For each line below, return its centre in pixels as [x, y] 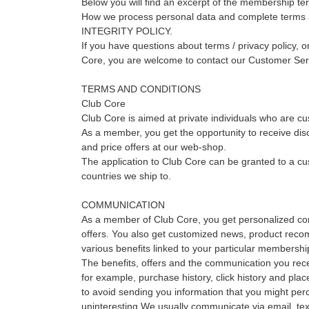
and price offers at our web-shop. [153, 147]
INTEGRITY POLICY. [127, 31]
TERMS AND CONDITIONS [141, 89]
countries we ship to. [126, 176]
